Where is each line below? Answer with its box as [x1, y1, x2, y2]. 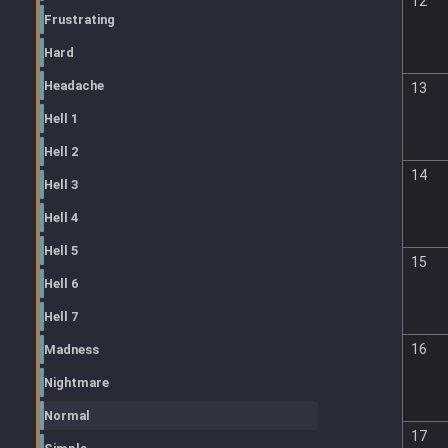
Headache [44, 78, 104, 93]
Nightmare [44, 375, 109, 390]
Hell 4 [44, 210, 78, 225]
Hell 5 [44, 243, 78, 258]
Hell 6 [44, 276, 78, 291]
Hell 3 [44, 177, 78, 192]
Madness [44, 342, 99, 357]
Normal [44, 408, 90, 423]
